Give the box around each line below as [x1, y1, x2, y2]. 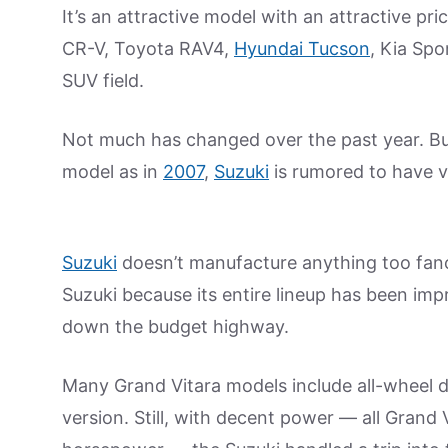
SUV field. [62, 70, 144, 91]
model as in [62, 161, 163, 182]
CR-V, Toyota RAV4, [62, 38, 234, 59]
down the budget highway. [62, 316, 289, 337]
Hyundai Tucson [234, 38, 370, 59]
